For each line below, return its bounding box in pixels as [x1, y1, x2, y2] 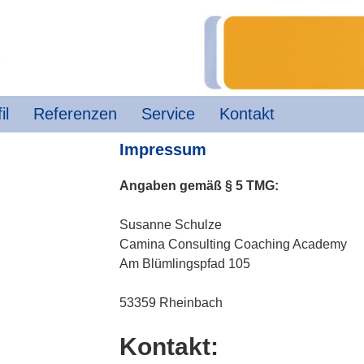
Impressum [119, 140, 207, 158]
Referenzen [33, 104, 117, 123]
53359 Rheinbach [119, 295, 223, 310]
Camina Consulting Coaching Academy [119, 236, 348, 251]
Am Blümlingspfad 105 [119, 256, 251, 271]
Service [141, 104, 195, 123]
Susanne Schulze [119, 217, 223, 232]
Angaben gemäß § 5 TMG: [119, 178, 279, 193]
